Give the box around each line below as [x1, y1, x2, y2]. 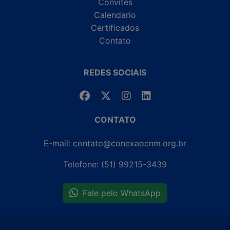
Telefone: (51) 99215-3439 [63, 159, 167, 169]
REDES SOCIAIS [84, 67, 146, 78]
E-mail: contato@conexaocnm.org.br [44, 138, 186, 148]
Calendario [94, 9, 136, 20]
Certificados [91, 22, 139, 33]
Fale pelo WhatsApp [83, 187, 161, 198]
